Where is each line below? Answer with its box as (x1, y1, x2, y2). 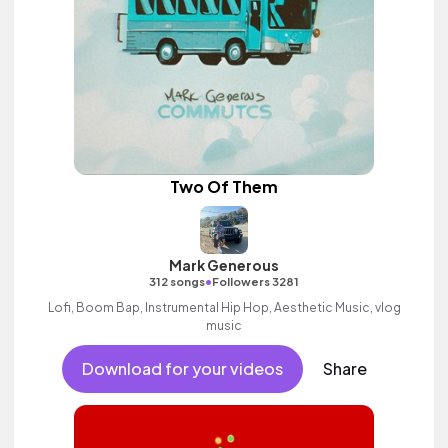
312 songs (149, 275, 205, 288)
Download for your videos (81, 358, 283, 379)
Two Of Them (170, 176, 278, 197)
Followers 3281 (212, 275, 299, 288)
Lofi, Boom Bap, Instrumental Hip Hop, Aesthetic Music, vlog (47, 300, 401, 315)
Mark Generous (169, 256, 279, 274)
